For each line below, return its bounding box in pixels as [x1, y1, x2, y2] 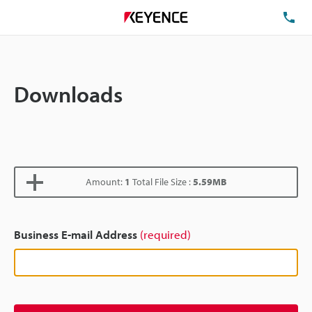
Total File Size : [130, 175, 193, 188]
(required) [140, 227, 191, 242]
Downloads [14, 80, 123, 108]
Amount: [86, 175, 125, 188]
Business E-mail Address [14, 227, 140, 242]
